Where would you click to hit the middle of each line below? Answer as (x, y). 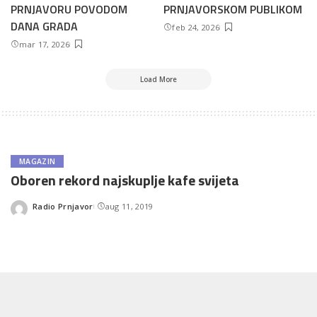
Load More (158, 79)
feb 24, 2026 (196, 27)
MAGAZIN (38, 161)
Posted (46, 212)
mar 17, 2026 (45, 44)
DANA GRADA (44, 26)
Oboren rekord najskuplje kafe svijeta (125, 180)
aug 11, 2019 (129, 206)
